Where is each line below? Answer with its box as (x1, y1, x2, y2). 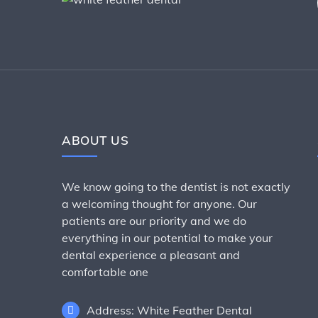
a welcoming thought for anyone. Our (62, 197, 257, 211)
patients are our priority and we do (62, 214, 246, 228)
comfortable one (62, 265, 148, 279)
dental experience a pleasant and (62, 248, 240, 262)
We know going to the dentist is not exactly (62, 180, 290, 194)
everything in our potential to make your (62, 231, 273, 245)
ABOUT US (62, 133, 128, 148)
